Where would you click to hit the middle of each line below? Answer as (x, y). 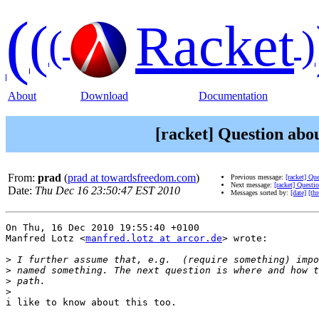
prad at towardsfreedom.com (132, 178)
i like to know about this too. (91, 303)
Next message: (252, 185)
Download (104, 96)
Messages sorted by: (261, 193)
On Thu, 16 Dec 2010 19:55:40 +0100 (103, 228)
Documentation (233, 96)
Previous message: (258, 177)
